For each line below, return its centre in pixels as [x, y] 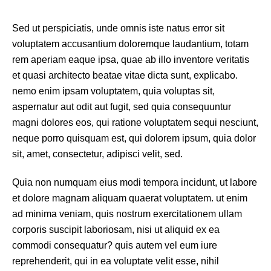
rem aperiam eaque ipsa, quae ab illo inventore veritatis [131, 59]
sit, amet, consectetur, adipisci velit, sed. [97, 154]
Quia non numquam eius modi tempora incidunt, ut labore [135, 183]
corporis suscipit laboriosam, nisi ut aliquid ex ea [116, 230]
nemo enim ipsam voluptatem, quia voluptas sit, [113, 91]
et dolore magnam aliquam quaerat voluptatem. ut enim [130, 198]
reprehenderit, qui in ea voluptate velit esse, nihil [116, 261]
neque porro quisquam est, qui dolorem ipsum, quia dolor [134, 138]
